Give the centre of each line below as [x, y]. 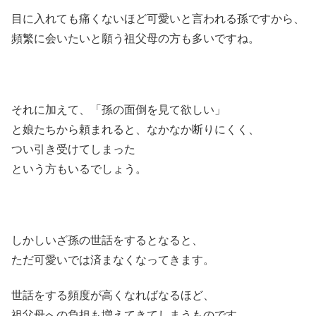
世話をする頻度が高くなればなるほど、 [113, 296]
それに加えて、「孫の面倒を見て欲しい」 [119, 109]
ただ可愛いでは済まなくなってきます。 [113, 260]
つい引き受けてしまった [73, 149]
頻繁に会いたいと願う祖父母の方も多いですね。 [135, 39]
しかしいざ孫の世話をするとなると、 [107, 240]
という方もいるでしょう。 [79, 169]
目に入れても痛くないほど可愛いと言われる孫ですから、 [158, 19]
